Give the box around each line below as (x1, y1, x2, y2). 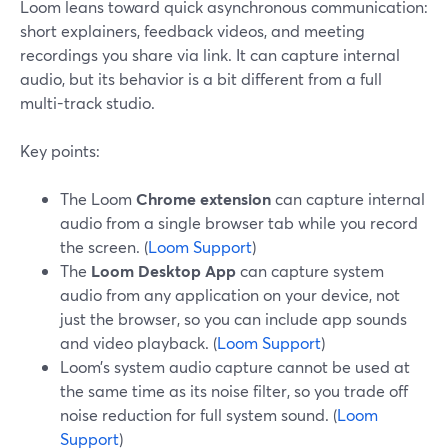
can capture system (236, 260, 384, 281)
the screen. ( (60, 236, 148, 257)
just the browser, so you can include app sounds (60, 308, 407, 329)
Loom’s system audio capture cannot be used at (60, 356, 410, 377)
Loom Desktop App (91, 260, 236, 281)
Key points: (20, 140, 100, 161)
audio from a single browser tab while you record (60, 212, 418, 233)
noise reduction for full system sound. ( (60, 404, 337, 425)
